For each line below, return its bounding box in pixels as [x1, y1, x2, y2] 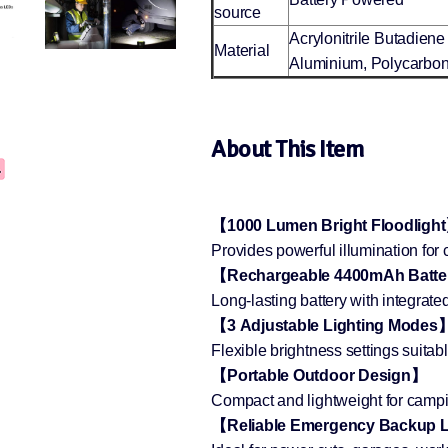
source [214, 4, 261, 22]
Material [214, 42, 270, 60]
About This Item [211, 134, 364, 165]
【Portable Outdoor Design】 [211, 367, 427, 385]
